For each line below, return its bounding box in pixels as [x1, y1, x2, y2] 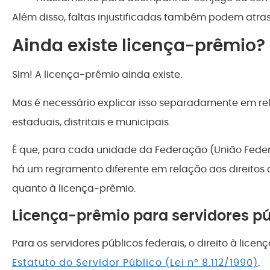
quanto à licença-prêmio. [12, 181, 136, 196]
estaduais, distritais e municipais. [12, 115, 171, 129]
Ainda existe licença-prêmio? [12, 34, 265, 58]
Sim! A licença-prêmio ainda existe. [12, 67, 182, 82]
